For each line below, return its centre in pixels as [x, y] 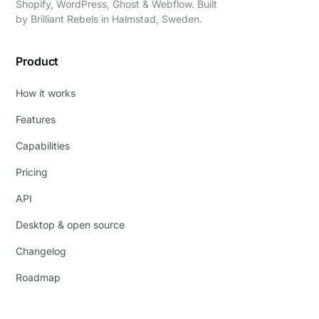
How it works [46, 93]
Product [37, 62]
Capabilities [43, 146]
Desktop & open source [70, 225]
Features [36, 120]
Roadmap [38, 278]
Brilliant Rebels [65, 19]
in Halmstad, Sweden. [151, 19]
